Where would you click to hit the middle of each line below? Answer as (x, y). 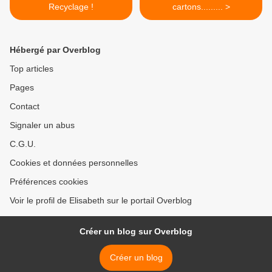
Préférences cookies (49, 182)
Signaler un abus (42, 125)
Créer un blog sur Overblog (136, 232)
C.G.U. (23, 144)
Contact (25, 107)
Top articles (32, 69)
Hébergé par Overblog (55, 50)
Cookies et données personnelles (74, 163)
